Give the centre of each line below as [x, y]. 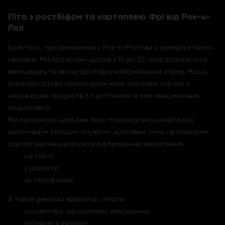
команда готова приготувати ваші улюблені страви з [98, 83]
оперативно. [29, 107]
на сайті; [39, 156]
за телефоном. [49, 180]
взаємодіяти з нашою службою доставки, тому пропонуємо [108, 132]
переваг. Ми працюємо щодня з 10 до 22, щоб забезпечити [107, 59]
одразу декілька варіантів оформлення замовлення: [96, 144]
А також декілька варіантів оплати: [67, 199]
